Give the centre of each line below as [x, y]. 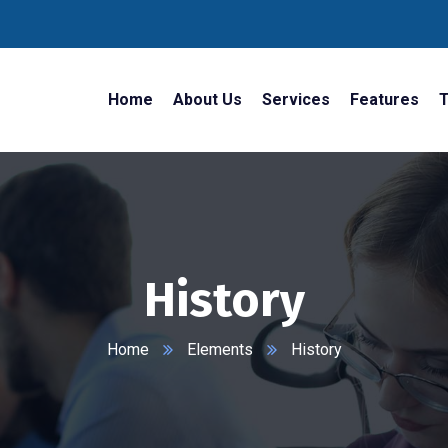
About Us [207, 99]
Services [295, 99]
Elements [219, 349]
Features [384, 99]
